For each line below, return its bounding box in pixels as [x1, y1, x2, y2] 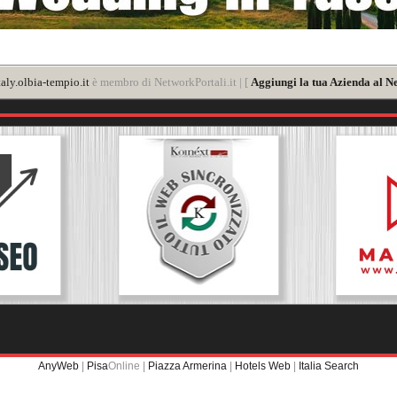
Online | [108, 359, 148, 372]
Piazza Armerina [148, 359, 227, 372]
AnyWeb [38, 359, 79, 372]
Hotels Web [235, 359, 291, 372]
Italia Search [299, 359, 359, 372]
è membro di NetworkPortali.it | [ [90, 74, 251, 89]
